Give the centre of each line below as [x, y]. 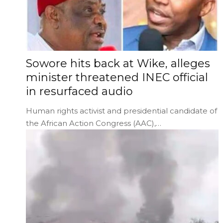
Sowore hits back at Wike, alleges [118, 63]
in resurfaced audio [79, 91]
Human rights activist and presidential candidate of [121, 111]
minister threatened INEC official [117, 77]
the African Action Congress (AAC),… [94, 123]
